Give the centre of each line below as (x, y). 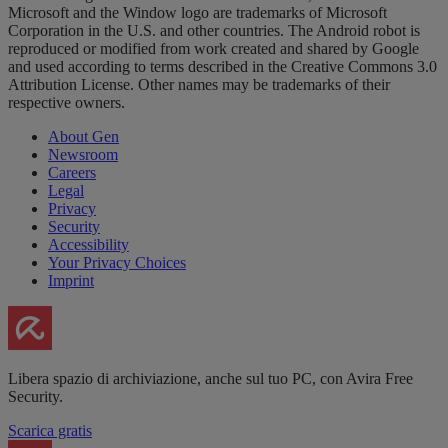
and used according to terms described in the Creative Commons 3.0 (222, 67)
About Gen (83, 137)
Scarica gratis (50, 431)
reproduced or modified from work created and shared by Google (213, 49)
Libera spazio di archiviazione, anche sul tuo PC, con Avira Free (210, 379)
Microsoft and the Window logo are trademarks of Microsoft (197, 13)
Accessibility (88, 245)
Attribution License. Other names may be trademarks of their (199, 85)
